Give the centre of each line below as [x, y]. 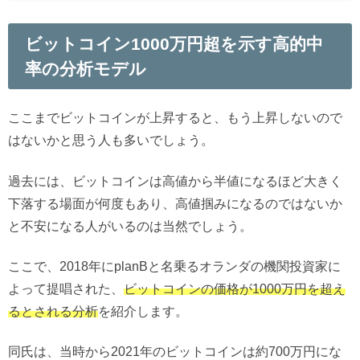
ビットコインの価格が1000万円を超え [235, 289]
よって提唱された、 [66, 289]
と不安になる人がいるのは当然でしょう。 [130, 225]
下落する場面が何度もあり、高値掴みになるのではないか [175, 203]
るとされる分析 [53, 311]
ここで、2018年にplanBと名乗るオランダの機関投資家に [174, 266]
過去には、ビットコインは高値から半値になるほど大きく [175, 180]
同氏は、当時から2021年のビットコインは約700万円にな [175, 352]
